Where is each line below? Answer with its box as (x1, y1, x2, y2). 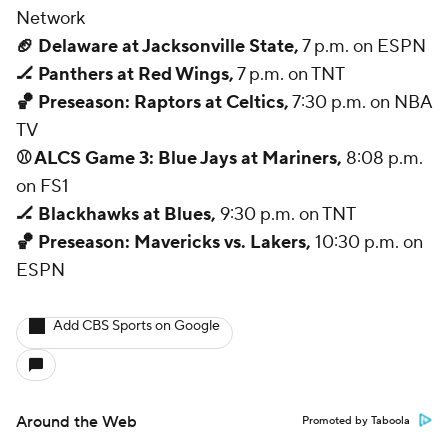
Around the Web (16, 411, 137, 432)
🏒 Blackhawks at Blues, (16, 202, 216, 226)
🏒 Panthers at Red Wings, (16, 62, 234, 86)
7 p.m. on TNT (234, 62, 345, 86)
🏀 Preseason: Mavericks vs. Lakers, (16, 230, 315, 254)
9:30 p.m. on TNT (216, 202, 356, 226)
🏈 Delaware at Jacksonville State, (16, 34, 299, 58)
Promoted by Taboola (302, 413, 410, 428)
